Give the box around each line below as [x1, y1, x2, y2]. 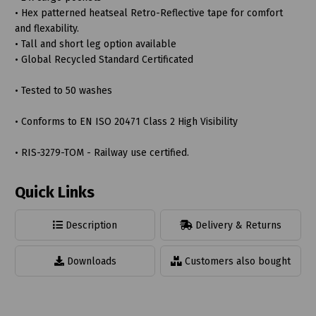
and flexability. [14, 22, 79, 35]
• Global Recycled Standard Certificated [14, 53, 193, 66]
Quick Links [14, 182, 95, 202]
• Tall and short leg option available [14, 37, 176, 50]
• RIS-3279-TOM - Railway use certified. [14, 146, 189, 159]
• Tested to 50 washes [14, 84, 112, 97]
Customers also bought [182, 255, 291, 267]
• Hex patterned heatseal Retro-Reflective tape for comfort [14, 6, 283, 19]
